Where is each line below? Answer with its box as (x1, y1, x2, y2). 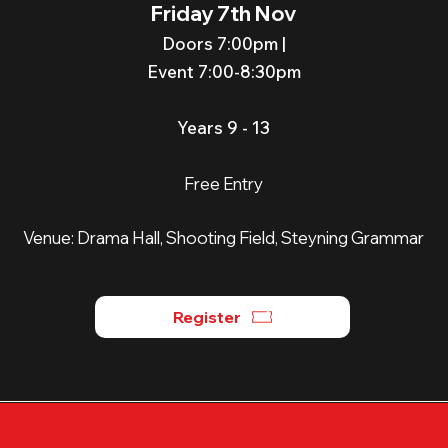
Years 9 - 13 (177, 117, 270, 138)
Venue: (23, 227, 77, 248)
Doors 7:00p (161, 33, 264, 54)
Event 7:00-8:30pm (146, 61, 301, 82)
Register (173, 307, 241, 327)
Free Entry (184, 173, 263, 194)
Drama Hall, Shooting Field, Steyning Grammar (77, 227, 424, 248)
